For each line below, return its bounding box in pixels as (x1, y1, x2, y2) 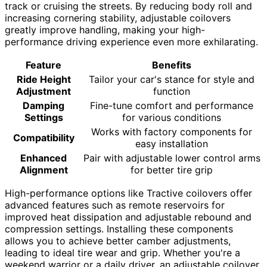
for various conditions (122, 111, 221, 124)
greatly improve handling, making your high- (5, 24, 205, 36)
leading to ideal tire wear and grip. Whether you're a (5, 247, 240, 259)
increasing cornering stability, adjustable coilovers (5, 12, 231, 24)
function (153, 85, 190, 98)
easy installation (135, 138, 208, 150)
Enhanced (20, 152, 67, 164)
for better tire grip (131, 164, 213, 176)
